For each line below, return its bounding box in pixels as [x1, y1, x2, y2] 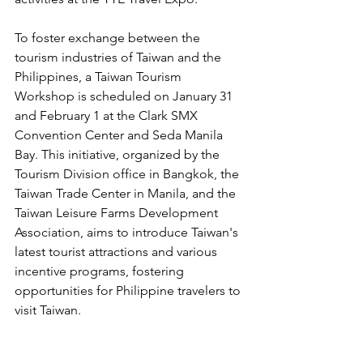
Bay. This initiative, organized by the [15, 147, 223, 162]
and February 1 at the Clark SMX [15, 108, 201, 123]
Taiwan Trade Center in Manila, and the [15, 186, 239, 201]
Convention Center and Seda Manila [15, 127, 226, 143]
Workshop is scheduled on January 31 [15, 88, 236, 104]
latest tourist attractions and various [15, 244, 220, 259]
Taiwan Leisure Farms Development [15, 205, 221, 220]
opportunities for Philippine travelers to [15, 283, 244, 298]
